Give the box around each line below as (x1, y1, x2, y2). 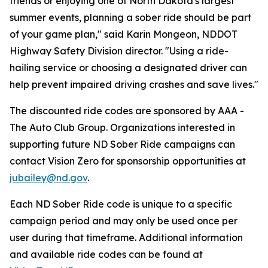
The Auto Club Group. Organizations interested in (10, 121, 235, 133)
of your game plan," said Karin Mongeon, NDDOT (10, 28, 237, 40)
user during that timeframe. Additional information (10, 232, 243, 243)
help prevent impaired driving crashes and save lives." (10, 78, 258, 90)
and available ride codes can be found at (10, 248, 203, 260)
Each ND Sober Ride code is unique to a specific (10, 198, 232, 210)
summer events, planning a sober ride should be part (10, 11, 251, 23)
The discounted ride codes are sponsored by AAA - (10, 105, 244, 117)
